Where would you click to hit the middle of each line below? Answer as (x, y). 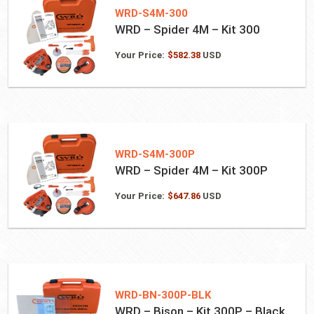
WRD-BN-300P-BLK (163, 295)
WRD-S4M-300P (155, 154)
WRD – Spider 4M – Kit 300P (191, 170)
